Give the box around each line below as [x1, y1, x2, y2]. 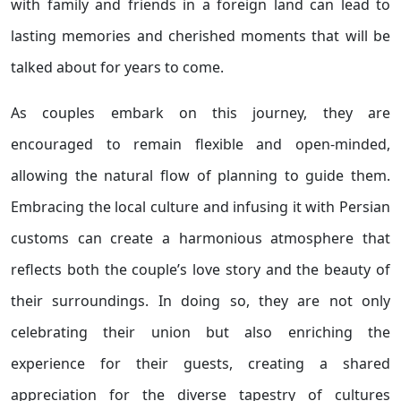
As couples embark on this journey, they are [11, 103, 390, 123]
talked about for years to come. [11, 57, 224, 77]
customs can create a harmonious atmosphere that [11, 228, 390, 248]
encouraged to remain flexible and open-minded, [11, 134, 390, 154]
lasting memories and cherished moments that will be [11, 26, 390, 46]
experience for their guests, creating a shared [11, 354, 390, 373]
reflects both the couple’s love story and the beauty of [11, 260, 390, 279]
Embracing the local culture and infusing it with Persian [11, 197, 390, 217]
